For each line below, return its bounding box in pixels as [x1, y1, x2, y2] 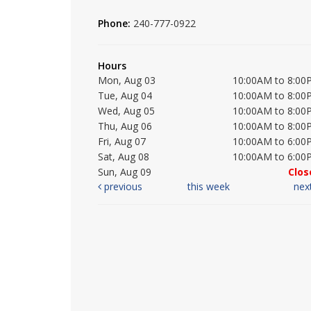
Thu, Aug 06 [98, 119, 152, 133]
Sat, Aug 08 [98, 150, 149, 164]
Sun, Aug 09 [98, 165, 151, 179]
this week [187, 180, 230, 194]
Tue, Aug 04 [98, 89, 152, 103]
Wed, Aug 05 [98, 104, 155, 118]
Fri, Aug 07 [98, 135, 146, 149]
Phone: [98, 17, 133, 31]
